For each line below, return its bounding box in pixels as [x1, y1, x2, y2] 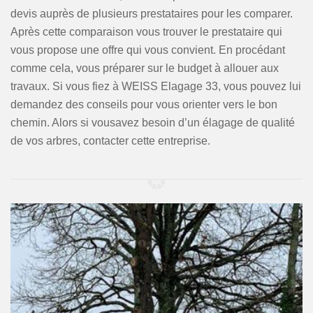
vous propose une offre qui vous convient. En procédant [10, 44, 285, 56]
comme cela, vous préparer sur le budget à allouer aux [10, 62, 279, 74]
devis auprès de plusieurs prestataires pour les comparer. [10, 8, 293, 20]
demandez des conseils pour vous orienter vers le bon [10, 99, 277, 110]
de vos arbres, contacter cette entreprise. [10, 135, 210, 147]
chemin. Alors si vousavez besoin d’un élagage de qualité [10, 117, 295, 129]
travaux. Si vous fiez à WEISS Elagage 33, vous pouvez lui [10, 80, 301, 92]
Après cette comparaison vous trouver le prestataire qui [10, 26, 282, 38]
